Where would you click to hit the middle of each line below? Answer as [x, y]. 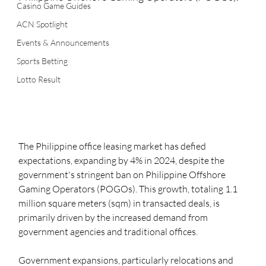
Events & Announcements [63, 43]
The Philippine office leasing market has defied [113, 146]
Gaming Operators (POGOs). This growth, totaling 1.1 [129, 189]
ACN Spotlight [42, 24]
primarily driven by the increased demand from [114, 218]
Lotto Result [39, 80]
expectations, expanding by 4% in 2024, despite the [123, 161]
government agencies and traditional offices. [108, 232]
